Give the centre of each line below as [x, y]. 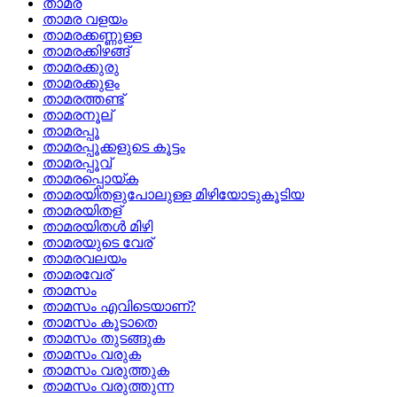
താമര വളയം [85, 19]
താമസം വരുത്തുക [106, 370]
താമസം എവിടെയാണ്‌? [119, 307]
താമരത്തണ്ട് [83, 99]
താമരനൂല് [78, 115]
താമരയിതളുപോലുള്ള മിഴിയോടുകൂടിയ [173, 195]
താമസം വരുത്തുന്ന [108, 386]
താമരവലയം [85, 259]
